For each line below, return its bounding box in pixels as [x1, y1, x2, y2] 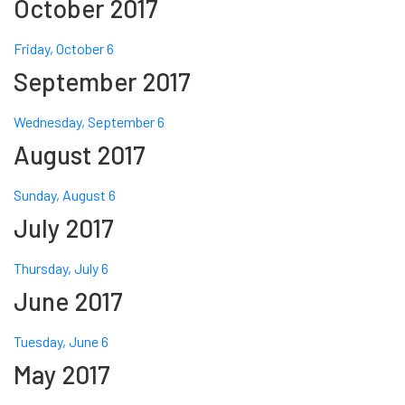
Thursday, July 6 [14, 259, 108, 278]
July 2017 [14, 212, 114, 244]
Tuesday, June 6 [14, 333, 108, 351]
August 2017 [14, 139, 146, 171]
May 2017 [14, 359, 110, 391]
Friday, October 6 [14, 40, 114, 58]
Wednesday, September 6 [14, 113, 165, 131]
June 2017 [14, 286, 123, 317]
